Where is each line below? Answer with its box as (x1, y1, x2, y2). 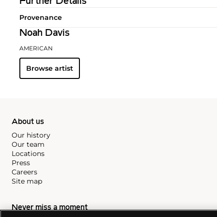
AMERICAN (19, 44, 53, 52)
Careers (12, 167, 37, 176)
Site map (12, 176, 42, 186)
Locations (12, 149, 45, 158)
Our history (12, 130, 50, 139)
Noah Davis (19, 28, 70, 38)
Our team (12, 139, 45, 149)
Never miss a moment (12, 203, 88, 212)
